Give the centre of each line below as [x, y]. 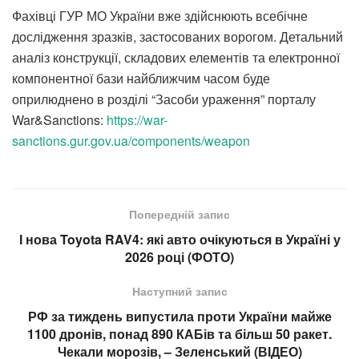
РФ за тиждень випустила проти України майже [179, 316]
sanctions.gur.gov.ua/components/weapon [131, 140]
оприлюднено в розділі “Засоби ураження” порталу [164, 99]
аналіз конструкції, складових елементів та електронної [176, 57]
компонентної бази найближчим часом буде [141, 78]
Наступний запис [179, 290]
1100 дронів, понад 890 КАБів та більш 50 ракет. [179, 333]
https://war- [137, 119]
